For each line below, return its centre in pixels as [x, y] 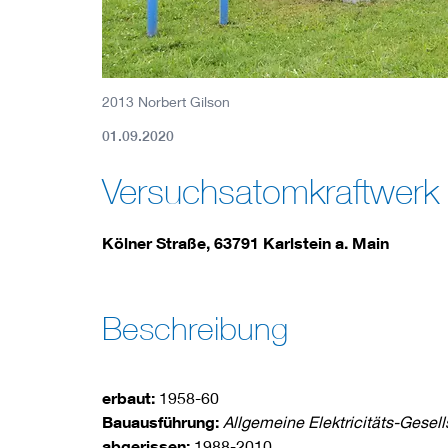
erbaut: [128, 397]
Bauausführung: [162, 421]
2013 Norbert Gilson [166, 101]
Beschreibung [195, 328]
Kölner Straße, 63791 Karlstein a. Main [245, 242]
